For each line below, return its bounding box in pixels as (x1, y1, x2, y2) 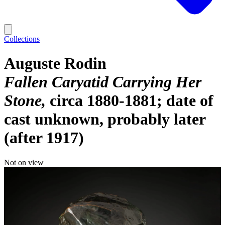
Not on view (4, 158, 44, 167)
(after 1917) (4, 129, 84, 147)
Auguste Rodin (4, 54, 106, 73)
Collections (4, 35, 40, 43)
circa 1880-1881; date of (50, 91, 213, 110)
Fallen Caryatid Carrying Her (4, 73, 201, 91)
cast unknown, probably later (4, 110, 205, 129)
